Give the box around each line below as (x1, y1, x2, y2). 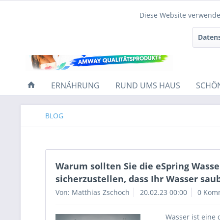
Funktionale (28, 11, 69, 21)
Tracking (28, 41, 57, 51)
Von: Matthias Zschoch (55, 188, 130, 197)
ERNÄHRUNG (51, 80, 100, 91)
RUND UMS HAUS (115, 80, 180, 91)
